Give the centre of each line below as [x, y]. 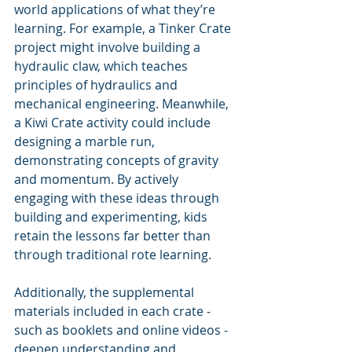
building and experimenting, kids [112, 216]
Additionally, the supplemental [106, 292]
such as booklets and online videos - [123, 330]
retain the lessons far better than [114, 235]
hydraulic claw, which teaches [103, 66]
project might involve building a [109, 47]
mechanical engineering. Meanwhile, [123, 103]
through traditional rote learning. [113, 254]
